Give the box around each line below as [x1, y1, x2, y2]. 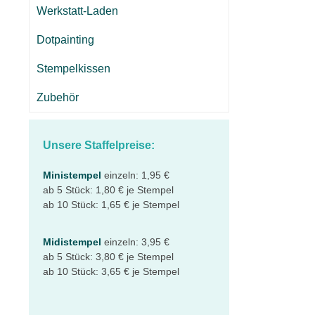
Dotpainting [37, 34, 94, 46]
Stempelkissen [37, 63, 110, 75]
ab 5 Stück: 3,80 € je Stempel [43, 251, 174, 262]
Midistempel [43, 236, 101, 247]
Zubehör [37, 91, 79, 103]
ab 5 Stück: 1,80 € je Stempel [43, 184, 174, 195]
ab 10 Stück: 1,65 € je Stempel [43, 199, 179, 210]
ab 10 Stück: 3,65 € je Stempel [43, 266, 179, 277]
